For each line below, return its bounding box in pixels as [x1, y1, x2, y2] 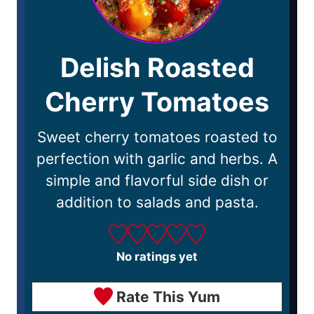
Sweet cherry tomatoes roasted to [36, 128, 278, 146]
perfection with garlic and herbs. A [36, 149, 278, 168]
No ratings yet [116, 249, 198, 264]
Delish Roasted [60, 50, 254, 83]
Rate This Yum [113, 287, 221, 306]
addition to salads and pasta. [55, 193, 259, 211]
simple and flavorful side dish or [46, 171, 268, 189]
